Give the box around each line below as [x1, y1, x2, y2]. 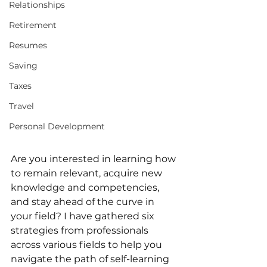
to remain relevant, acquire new [11, 167, 164, 179]
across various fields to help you [11, 238, 164, 250]
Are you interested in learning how [11, 153, 178, 164]
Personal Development [9, 121, 105, 132]
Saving [9, 60, 38, 71]
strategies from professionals [11, 224, 151, 236]
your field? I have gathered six [11, 210, 157, 222]
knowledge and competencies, [11, 181, 162, 193]
